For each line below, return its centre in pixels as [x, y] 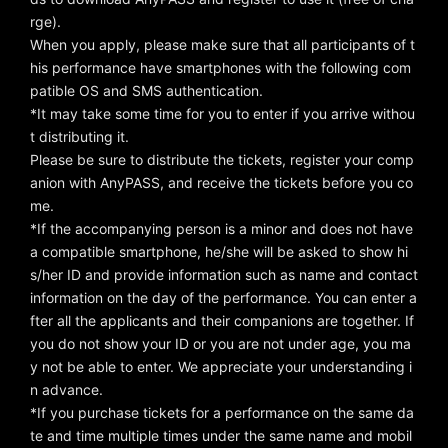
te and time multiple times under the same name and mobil [221, 436]
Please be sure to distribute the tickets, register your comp [222, 160]
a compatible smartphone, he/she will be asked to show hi [219, 252]
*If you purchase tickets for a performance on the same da [222, 413]
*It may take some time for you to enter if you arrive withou [222, 114]
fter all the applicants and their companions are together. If [222, 321]
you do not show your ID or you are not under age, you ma [220, 344]
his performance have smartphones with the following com [220, 68]
